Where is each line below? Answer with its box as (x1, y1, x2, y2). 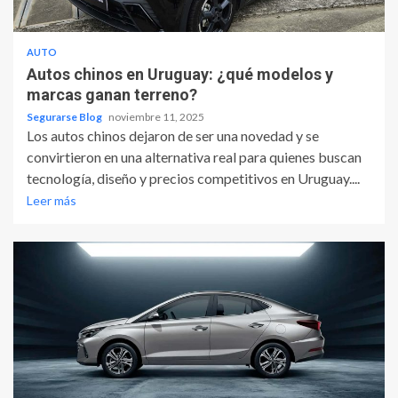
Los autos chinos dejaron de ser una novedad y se (27, 127, 319, 145)
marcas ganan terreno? (27, 85, 197, 105)
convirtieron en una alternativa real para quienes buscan (27, 148, 362, 166)
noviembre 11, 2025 (108, 110, 204, 124)
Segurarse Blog (27, 110, 104, 124)
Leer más (27, 193, 76, 209)
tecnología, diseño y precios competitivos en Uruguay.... (27, 170, 360, 187)
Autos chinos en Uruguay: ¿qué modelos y (27, 65, 333, 84)
